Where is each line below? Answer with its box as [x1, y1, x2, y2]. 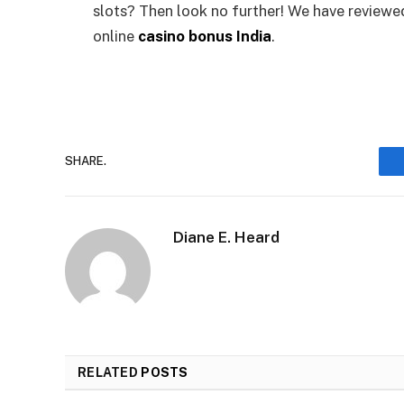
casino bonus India [138, 27, 271, 46]
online [93, 27, 134, 46]
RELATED [78, 364, 142, 380]
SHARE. [65, 154, 106, 169]
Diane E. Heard [173, 227, 280, 246]
